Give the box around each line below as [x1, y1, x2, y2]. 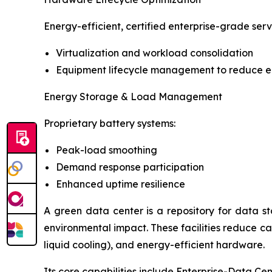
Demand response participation [56, 160, 204, 173]
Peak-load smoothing [56, 143, 157, 156]
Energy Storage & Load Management [44, 90, 222, 103]
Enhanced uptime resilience [56, 177, 185, 190]
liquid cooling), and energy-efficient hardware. [44, 238, 265, 251]
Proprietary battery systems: [44, 117, 175, 129]
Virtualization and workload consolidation [56, 46, 253, 59]
